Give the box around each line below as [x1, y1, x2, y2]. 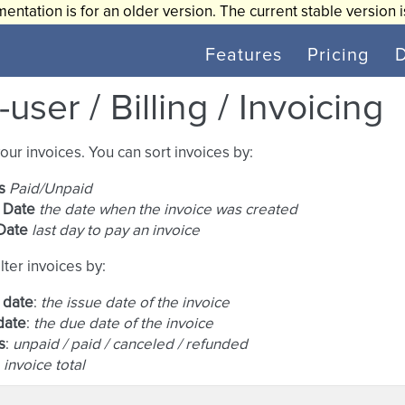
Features [205, 46, 282, 64]
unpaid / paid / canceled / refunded [13, 337, 248, 353]
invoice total [4, 358, 85, 373]
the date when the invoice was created [39, 202, 297, 218]
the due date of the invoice [33, 316, 213, 332]
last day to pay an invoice [32, 223, 200, 239]
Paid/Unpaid [9, 182, 92, 197]
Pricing [307, 46, 370, 64]
